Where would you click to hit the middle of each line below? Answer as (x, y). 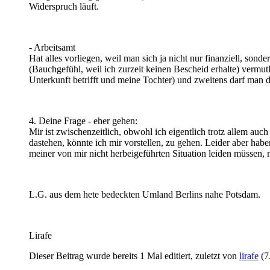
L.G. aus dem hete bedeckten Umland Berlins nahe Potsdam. (145, 194)
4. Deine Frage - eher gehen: (83, 121)
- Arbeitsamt (52, 47)
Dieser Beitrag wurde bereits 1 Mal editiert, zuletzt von (134, 256)
